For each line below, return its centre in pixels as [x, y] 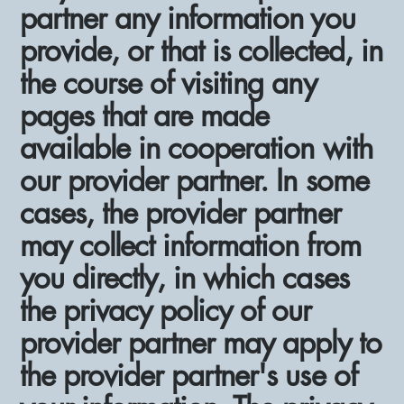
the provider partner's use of [188, 375]
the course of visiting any [168, 83]
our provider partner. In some [194, 180]
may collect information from [190, 245]
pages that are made [145, 115]
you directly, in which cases [184, 278]
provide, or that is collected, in [201, 50]
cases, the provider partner [180, 213]
